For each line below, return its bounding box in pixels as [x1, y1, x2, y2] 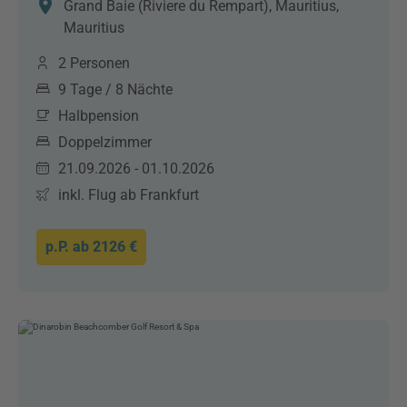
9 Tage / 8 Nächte [58, 81, 173, 98]
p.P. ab [45, 238, 93, 255]
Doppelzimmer [58, 134, 152, 151]
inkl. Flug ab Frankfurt [58, 186, 199, 203]
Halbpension [58, 107, 139, 124]
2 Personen [58, 55, 130, 72]
